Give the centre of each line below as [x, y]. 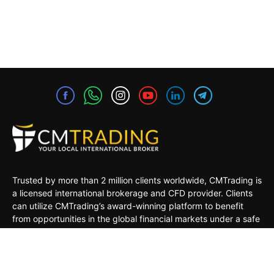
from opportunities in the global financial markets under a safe [136, 218]
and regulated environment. [68, 231]
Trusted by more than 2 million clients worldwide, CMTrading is [137, 180]
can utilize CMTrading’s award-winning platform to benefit [128, 206]
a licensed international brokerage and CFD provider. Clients [132, 193]
